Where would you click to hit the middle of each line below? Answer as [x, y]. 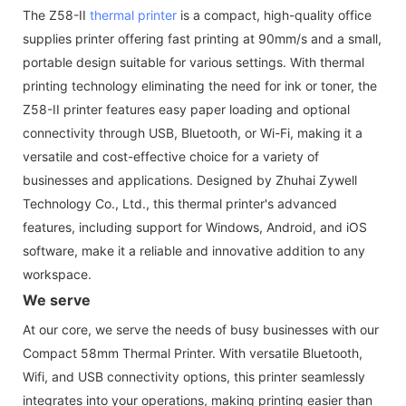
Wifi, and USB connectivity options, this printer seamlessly [194, 376]
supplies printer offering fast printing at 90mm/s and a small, [202, 38]
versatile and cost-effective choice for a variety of [171, 156]
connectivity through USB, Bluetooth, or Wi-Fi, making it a [193, 132]
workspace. [57, 274]
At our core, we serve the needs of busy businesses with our [201, 329]
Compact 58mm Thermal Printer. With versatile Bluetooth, [193, 353]
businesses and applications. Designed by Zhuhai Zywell [190, 179]
